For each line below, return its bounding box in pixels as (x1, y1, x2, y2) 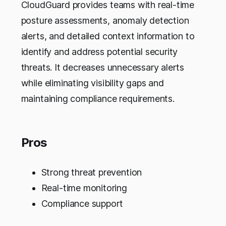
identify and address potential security (21, 46, 178, 57)
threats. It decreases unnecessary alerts (21, 62, 185, 73)
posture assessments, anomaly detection (21, 15, 189, 26)
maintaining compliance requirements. (21, 93, 175, 104)
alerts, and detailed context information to (21, 30, 195, 41)
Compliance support (41, 198, 124, 209)
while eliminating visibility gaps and (21, 77, 164, 88)
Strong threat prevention (41, 166, 142, 178)
